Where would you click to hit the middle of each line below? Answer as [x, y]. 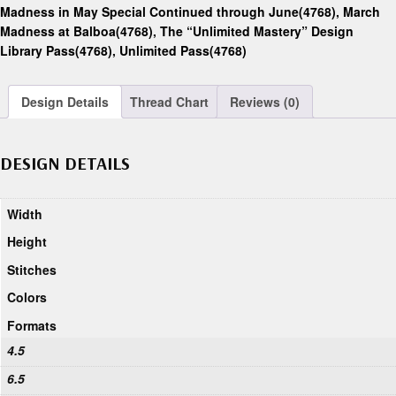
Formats [32, 325]
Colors [27, 297]
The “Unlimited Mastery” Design [257, 31]
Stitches [32, 269]
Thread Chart [169, 102]
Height [27, 242]
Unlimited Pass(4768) [183, 51]
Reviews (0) [265, 102]
